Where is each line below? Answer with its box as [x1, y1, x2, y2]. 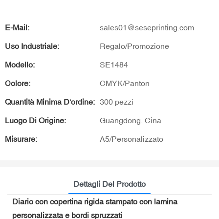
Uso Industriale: [5, 42, 59, 50]
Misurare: [5, 134, 37, 143]
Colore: [5, 79, 30, 88]
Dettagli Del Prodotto [73, 179, 146, 188]
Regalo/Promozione [100, 42, 169, 50]
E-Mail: [5, 23, 29, 32]
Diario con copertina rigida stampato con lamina [12, 197, 177, 206]
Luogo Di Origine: [5, 116, 66, 125]
